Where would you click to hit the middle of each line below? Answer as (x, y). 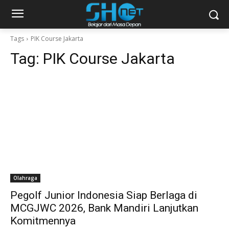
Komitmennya (43, 221)
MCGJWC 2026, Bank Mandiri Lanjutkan (104, 208)
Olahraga (25, 178)
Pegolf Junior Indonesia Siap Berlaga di (104, 195)
